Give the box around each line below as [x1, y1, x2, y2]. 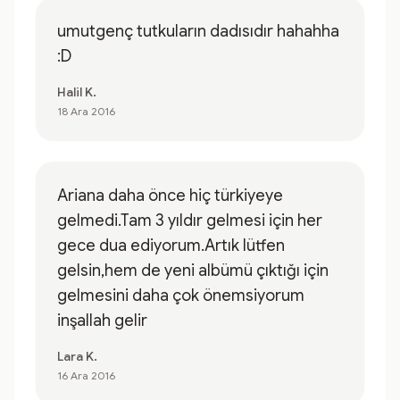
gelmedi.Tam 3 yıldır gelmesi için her [57, 211, 322, 230]
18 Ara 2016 [57, 104, 115, 118]
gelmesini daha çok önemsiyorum [57, 286, 304, 305]
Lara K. [57, 348, 97, 364]
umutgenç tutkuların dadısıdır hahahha [57, 21, 339, 41]
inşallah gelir [57, 311, 147, 330]
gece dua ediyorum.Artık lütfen [57, 236, 285, 255]
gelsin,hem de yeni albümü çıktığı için [57, 261, 329, 280]
